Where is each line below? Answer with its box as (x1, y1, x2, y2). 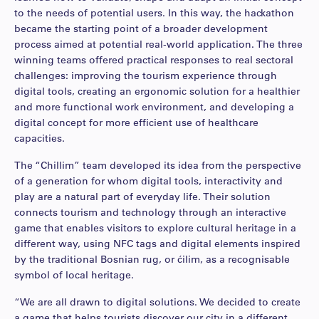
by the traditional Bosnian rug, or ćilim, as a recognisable (14, 252, 290, 266)
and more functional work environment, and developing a (14, 100, 294, 113)
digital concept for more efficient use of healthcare (14, 115, 258, 129)
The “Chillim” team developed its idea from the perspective (14, 158, 301, 172)
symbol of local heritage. (14, 268, 134, 281)
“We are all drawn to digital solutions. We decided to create (14, 295, 300, 308)
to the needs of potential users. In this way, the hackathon (14, 6, 294, 19)
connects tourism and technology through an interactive (14, 205, 286, 219)
